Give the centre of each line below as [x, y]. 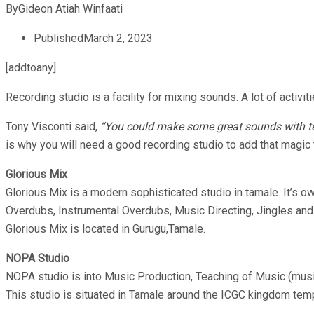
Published [59, 38]
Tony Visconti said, [52, 126]
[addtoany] [31, 67]
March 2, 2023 [118, 38]
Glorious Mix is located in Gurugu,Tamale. [105, 228]
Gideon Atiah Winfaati [70, 8]
